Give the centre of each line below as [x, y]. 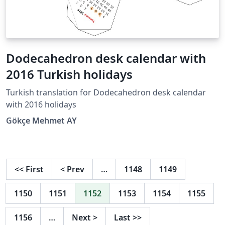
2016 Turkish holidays [69, 74]
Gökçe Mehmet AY [41, 120]
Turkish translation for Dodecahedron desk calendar [106, 92]
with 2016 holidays [41, 104]
